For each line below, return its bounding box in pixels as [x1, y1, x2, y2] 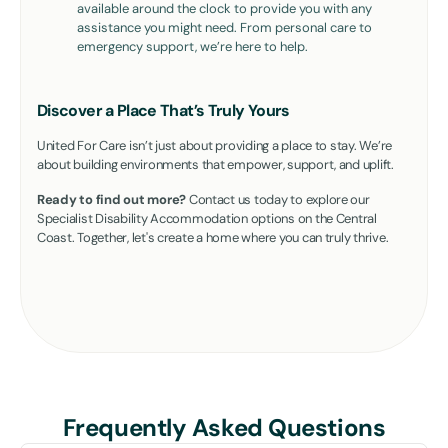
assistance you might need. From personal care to [77, 18, 372, 36]
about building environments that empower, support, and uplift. [37, 155, 394, 173]
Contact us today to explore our [186, 190, 370, 208]
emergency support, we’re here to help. [77, 37, 308, 55]
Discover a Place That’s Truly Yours [37, 99, 290, 121]
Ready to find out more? [37, 190, 187, 208]
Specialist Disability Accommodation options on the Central [37, 209, 377, 227]
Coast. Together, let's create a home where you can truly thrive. [37, 228, 389, 246]
